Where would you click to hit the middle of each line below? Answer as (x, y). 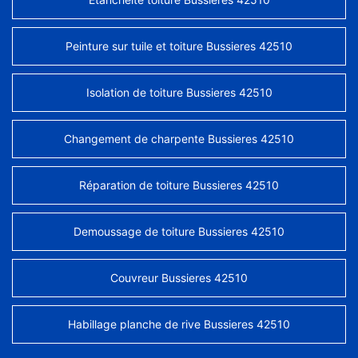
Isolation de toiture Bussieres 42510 (179, 93)
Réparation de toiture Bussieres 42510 (179, 185)
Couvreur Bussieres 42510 (179, 278)
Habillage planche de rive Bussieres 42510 (179, 324)
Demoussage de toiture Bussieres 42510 (179, 232)
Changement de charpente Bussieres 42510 (179, 139)
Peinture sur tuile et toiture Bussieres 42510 (179, 46)
